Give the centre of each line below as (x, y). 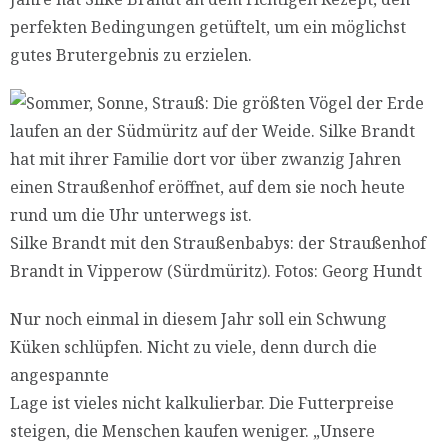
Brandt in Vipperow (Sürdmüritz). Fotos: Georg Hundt (216, 271)
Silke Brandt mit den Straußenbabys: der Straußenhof (218, 243)
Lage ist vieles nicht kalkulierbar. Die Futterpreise (202, 403)
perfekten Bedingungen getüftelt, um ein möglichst (208, 27)
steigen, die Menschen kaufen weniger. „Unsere (192, 431)
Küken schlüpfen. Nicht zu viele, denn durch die (193, 347)
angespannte (59, 375)
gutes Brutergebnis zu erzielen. (131, 55)
